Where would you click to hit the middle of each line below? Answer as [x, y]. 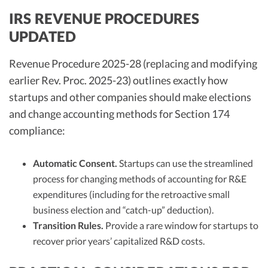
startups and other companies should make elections [130, 97]
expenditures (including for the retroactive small [131, 194]
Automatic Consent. [75, 163]
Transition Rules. [68, 225]
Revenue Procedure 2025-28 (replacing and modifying [133, 63]
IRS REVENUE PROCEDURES [104, 18]
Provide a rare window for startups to [181, 225]
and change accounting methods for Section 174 [119, 114]
